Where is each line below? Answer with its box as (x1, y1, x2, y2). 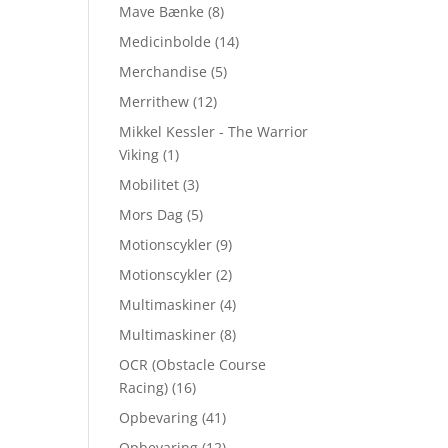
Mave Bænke (119, 2, 205, 21)
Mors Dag (119, 205, 184, 224)
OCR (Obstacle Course (119, 355, 267, 374)
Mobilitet (119, 175, 180, 194)
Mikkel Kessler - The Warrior (119, 122, 309, 141)
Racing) (119, 378, 169, 397)
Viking (119, 145, 160, 164)
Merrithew (119, 92, 190, 111)
